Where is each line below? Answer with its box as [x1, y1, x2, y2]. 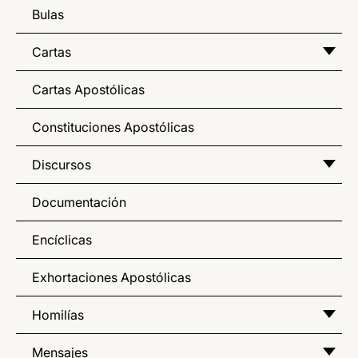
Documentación [32, 193, 126, 210]
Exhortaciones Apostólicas [32, 268, 191, 285]
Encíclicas [32, 231, 92, 248]
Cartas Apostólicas [32, 81, 145, 97]
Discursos [32, 156, 91, 173]
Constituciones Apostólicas [32, 118, 194, 135]
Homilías [32, 306, 84, 323]
